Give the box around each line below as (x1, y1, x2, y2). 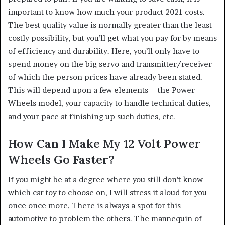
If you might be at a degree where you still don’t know (8, 175, 203, 185)
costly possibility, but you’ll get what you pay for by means (8, 33, 217, 43)
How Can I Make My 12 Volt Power (8, 136, 201, 151)
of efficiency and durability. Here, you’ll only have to (8, 46, 199, 56)
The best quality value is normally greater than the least (8, 20, 212, 30)
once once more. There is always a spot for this (8, 201, 181, 211)
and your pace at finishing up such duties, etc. (8, 111, 175, 121)
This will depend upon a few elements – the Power (8, 85, 195, 95)
